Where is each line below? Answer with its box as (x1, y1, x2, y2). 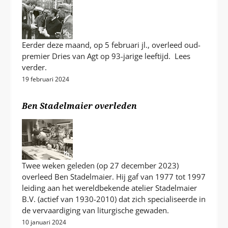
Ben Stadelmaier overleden (22, 100, 137, 111)
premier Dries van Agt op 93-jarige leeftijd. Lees (22, 51, 191, 62)
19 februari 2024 (22, 75, 70, 84)
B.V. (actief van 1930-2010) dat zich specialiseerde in (22, 194, 206, 205)
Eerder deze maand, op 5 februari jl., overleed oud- (22, 40, 201, 50)
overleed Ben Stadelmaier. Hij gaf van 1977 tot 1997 (22, 172, 206, 182)
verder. (22, 62, 47, 73)
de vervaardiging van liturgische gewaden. (22, 205, 169, 216)
